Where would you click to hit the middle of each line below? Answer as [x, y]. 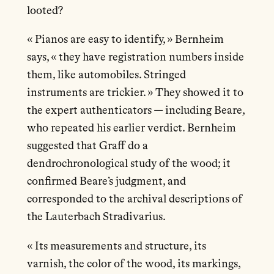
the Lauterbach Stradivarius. [97, 217]
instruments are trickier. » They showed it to [135, 93]
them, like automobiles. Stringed [106, 76]
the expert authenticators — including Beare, [135, 111]
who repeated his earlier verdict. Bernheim [131, 129]
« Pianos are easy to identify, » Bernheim [125, 40]
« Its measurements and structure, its [116, 246]
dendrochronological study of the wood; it [128, 164]
